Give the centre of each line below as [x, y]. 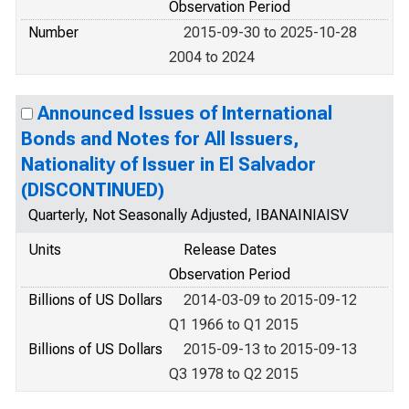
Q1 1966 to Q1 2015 [234, 325]
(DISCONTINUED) [93, 190]
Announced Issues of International [185, 113]
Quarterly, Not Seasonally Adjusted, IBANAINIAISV [189, 215]
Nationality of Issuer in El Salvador [168, 164]
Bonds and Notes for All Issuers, [160, 139]
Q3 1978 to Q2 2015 [234, 374]
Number [53, 32]
